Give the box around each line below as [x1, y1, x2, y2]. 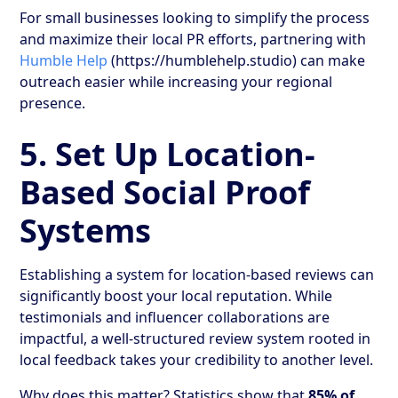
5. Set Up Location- [20, 131, 316, 176]
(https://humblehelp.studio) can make [107, 50, 366, 70]
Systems [20, 208, 152, 252]
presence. [20, 92, 86, 113]
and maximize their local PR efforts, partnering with [20, 28, 367, 49]
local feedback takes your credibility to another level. [20, 349, 374, 370]
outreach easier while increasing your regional [20, 71, 333, 92]
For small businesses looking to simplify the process [20, 7, 370, 28]
